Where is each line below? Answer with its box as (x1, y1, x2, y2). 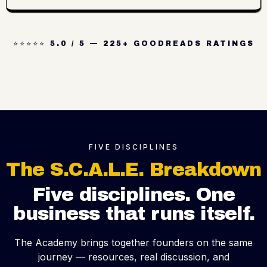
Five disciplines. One (32, 184, 235, 206)
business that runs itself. (13, 203, 254, 225)
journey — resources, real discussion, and (38, 251, 229, 263)
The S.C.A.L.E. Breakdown (6, 159, 261, 181)
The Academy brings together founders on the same (14, 237, 253, 249)
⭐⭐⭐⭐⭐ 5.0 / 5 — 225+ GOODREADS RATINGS (13, 39, 254, 48)
